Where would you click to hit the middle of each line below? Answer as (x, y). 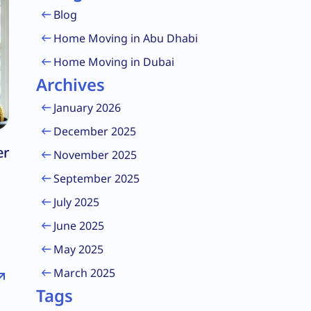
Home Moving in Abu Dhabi (126, 38)
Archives (70, 84)
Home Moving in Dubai (114, 62)
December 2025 (95, 131)
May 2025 (78, 249)
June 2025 (79, 226)
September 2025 (96, 178)
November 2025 (95, 155)
